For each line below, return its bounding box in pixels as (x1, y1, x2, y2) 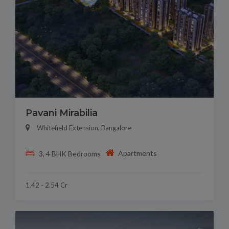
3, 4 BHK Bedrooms (38, 149, 101, 158)
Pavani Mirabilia (26, 107, 98, 119)
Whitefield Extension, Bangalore (37, 124, 131, 132)
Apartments (118, 148, 157, 157)
